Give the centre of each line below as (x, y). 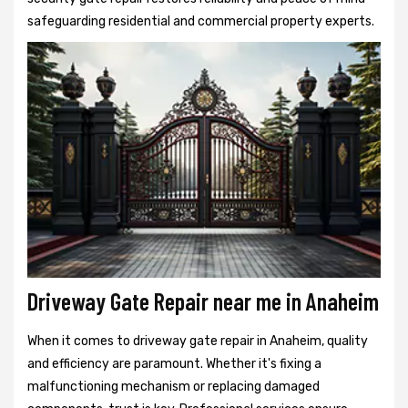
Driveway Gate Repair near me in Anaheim (203, 301)
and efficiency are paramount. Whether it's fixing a (174, 363)
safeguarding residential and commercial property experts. (201, 22)
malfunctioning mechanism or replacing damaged (173, 386)
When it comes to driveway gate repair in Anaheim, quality (198, 341)
